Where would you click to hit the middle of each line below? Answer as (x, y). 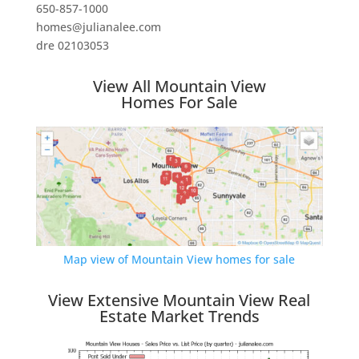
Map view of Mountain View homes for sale (179, 260)
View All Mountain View (179, 87)
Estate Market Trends (179, 317)
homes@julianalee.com (98, 27)
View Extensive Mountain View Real (179, 301)
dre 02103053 (72, 46)
